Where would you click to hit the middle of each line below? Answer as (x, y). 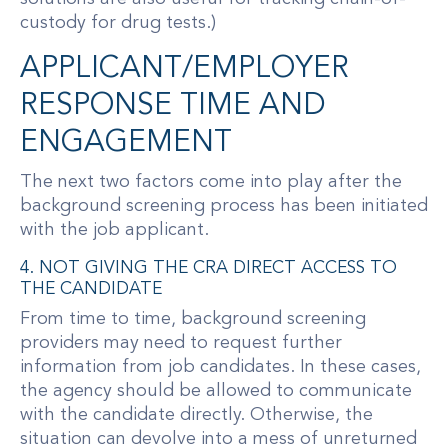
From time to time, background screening (193, 319)
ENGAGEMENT (126, 142)
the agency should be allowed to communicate (216, 391)
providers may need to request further (181, 343)
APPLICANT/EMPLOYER (184, 68)
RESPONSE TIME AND (173, 105)
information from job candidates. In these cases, (220, 367)
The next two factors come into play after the (211, 181)
